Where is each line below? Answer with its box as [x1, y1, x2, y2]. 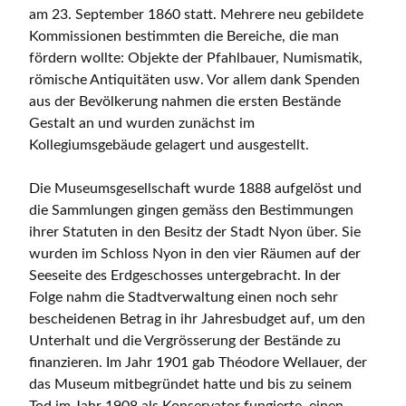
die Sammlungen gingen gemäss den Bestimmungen [29, 203, 353, 218]
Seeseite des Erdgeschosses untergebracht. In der [29, 268, 341, 284]
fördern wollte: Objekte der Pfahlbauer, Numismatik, [29, 51, 362, 66]
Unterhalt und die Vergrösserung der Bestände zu [29, 333, 341, 349]
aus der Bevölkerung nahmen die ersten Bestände [29, 94, 341, 110]
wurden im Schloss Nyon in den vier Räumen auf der [29, 246, 361, 262]
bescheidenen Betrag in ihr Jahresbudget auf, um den [29, 312, 365, 327]
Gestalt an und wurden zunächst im [29, 116, 255, 131]
